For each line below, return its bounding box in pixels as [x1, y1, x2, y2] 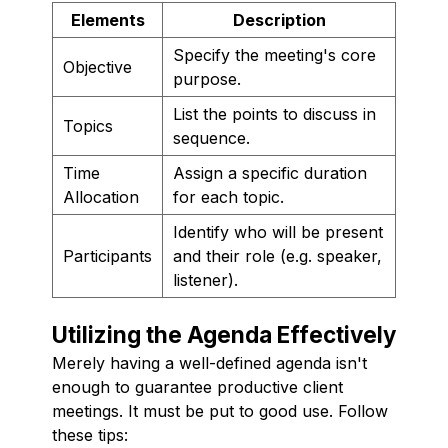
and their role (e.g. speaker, [173, 245, 382, 266]
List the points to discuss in [173, 103, 376, 124]
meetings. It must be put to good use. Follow [52, 400, 388, 421]
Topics [63, 115, 113, 136]
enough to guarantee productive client [52, 376, 343, 397]
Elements [70, 9, 145, 30]
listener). [173, 269, 238, 290]
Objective [63, 56, 132, 77]
